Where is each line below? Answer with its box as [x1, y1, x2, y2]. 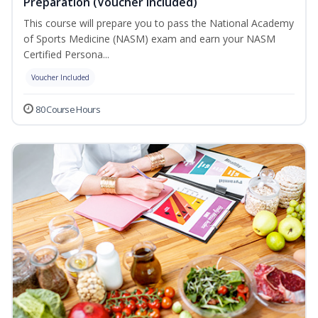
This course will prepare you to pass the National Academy [23, 16, 294, 31]
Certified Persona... [23, 48, 109, 62]
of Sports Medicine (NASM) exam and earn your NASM [23, 32, 275, 46]
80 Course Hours [35, 103, 100, 116]
